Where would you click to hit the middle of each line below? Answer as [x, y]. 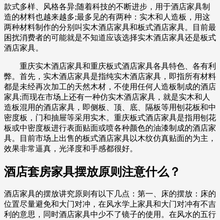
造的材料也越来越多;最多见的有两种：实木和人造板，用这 [107, 17]
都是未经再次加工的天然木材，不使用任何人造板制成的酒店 [110, 86]
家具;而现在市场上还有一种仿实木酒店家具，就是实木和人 [107, 97]
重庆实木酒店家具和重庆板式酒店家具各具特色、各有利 [110, 66]
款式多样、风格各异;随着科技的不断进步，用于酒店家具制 [107, 6]
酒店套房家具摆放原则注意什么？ [92, 172]
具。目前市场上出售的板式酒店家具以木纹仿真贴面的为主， [110, 138]
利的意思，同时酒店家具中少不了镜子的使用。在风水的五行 [110, 215]
